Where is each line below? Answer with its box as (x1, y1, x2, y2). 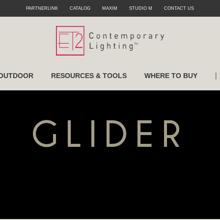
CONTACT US (164, 6, 194, 11)
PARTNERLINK (26, 6, 58, 11)
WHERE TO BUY (144, 72, 197, 80)
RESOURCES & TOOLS (51, 72, 127, 80)
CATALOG (70, 6, 90, 11)
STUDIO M (129, 6, 152, 11)
